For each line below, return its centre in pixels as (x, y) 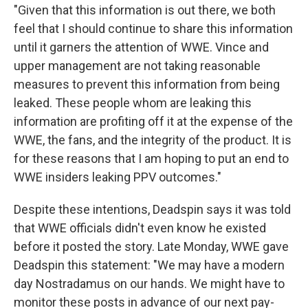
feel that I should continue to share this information (153, 29)
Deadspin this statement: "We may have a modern (149, 265)
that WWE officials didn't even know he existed (140, 228)
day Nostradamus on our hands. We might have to (149, 284)
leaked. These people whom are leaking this (133, 103)
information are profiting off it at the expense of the (153, 122)
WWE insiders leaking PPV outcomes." (118, 177)
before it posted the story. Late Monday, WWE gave (151, 247)
